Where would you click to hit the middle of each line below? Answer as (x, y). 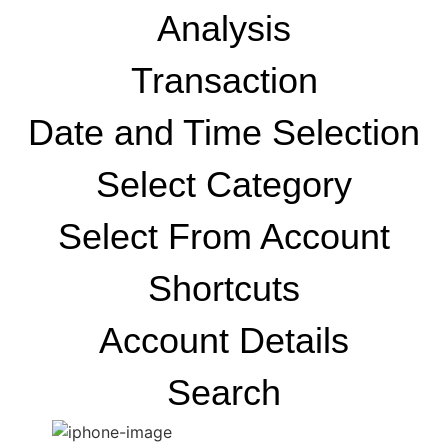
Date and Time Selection (224, 133)
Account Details (224, 341)
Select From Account (224, 237)
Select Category (224, 185)
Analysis (224, 29)
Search (224, 393)
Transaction (224, 81)
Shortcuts (224, 289)
